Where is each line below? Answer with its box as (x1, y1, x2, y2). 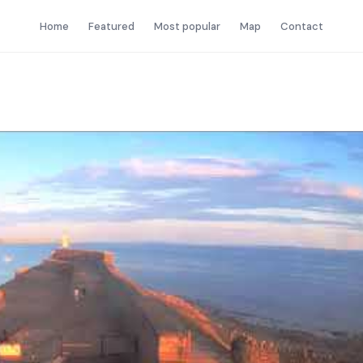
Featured (88, 19, 135, 33)
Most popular (154, 19, 220, 33)
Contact (280, 19, 323, 33)
